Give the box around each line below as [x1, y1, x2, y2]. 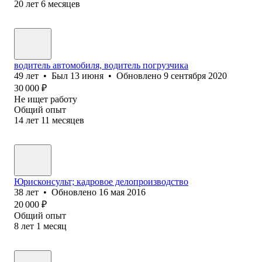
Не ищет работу [14, 94, 77, 104]
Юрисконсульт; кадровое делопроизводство [14, 176, 188, 187]
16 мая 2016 [99, 187, 146, 197]
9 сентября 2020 [164, 70, 227, 81]
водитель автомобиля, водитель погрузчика [14, 60, 188, 70]
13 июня [70, 70, 104, 81]
